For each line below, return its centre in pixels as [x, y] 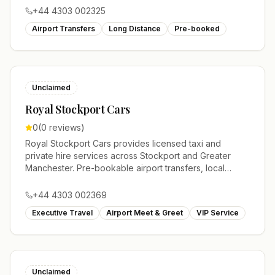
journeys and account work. [81, 180]
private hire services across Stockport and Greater [128, 156]
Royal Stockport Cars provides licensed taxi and [123, 143]
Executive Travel [62, 213]
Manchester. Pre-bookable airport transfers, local [125, 168]
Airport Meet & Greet [145, 213]
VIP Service [218, 213]
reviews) [66, 127]
